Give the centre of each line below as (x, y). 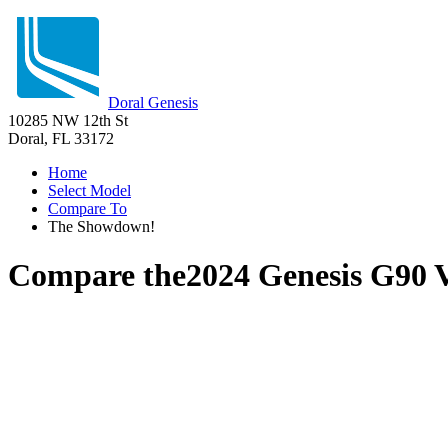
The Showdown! (101, 226)
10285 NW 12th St (68, 120)
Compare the (97, 275)
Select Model (89, 190)
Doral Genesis (153, 102)
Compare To (87, 208)
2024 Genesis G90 (306, 275)
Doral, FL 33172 (61, 138)
